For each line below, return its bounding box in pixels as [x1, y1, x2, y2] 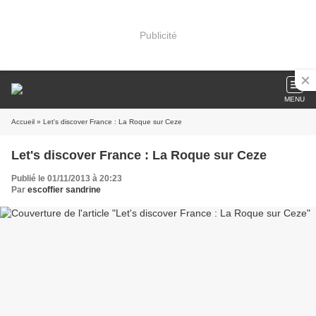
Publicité [139, 29, 177, 41]
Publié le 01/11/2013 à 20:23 [11, 174, 122, 183]
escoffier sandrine [28, 185, 101, 195]
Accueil [11, 118, 35, 126]
